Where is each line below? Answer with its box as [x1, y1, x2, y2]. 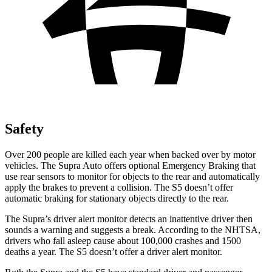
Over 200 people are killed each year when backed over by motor [5, 149, 256, 160]
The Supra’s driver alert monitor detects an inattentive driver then [5, 213, 253, 224]
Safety [5, 120, 44, 137]
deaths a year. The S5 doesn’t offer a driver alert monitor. [5, 246, 222, 257]
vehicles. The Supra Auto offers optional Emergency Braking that [5, 160, 256, 171]
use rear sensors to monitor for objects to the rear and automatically [5, 171, 260, 182]
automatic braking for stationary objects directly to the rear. [5, 192, 229, 203]
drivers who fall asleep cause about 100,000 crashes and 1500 [5, 235, 241, 246]
